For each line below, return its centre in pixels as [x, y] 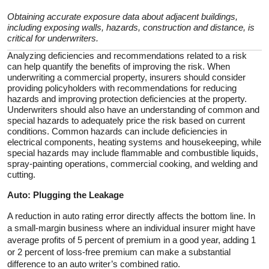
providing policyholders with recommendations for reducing [122, 88]
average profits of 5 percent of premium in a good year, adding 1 [131, 240]
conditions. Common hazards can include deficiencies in [117, 131]
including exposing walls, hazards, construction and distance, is [131, 27]
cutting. [21, 174]
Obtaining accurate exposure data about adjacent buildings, [122, 16]
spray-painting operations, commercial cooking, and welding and [132, 163]
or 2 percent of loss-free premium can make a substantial [119, 252]
